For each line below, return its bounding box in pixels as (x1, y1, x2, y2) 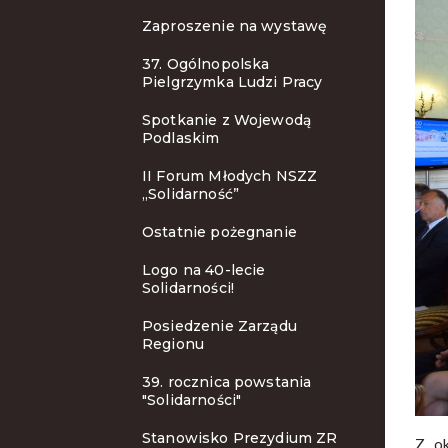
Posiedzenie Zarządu (142, 317, 297, 335)
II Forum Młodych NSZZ (142, 167, 318, 185)
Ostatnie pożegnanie (142, 223, 297, 241)
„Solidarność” (142, 185, 239, 203)
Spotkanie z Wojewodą (142, 111, 311, 129)
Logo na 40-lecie (142, 261, 266, 279)
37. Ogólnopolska (142, 55, 270, 73)
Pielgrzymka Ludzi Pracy (142, 73, 323, 91)
